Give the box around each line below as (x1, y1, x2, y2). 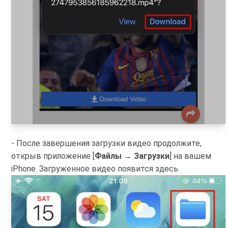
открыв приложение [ (11, 151, 95, 161)
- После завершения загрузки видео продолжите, (11, 138, 202, 148)
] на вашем (169, 151, 211, 161)
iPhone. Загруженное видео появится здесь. (11, 163, 180, 174)
